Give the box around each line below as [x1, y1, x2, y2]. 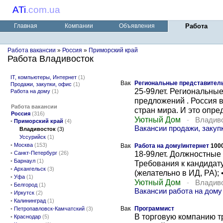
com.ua [28, 4, 60, 15]
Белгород [14, 182, 37, 188]
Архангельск [14, 166, 46, 172]
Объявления [119, 22, 155, 29]
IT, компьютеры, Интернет [10, 74, 77, 80]
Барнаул [14, 158, 35, 164]
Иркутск [14, 190, 34, 196]
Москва [14, 142, 33, 148]
